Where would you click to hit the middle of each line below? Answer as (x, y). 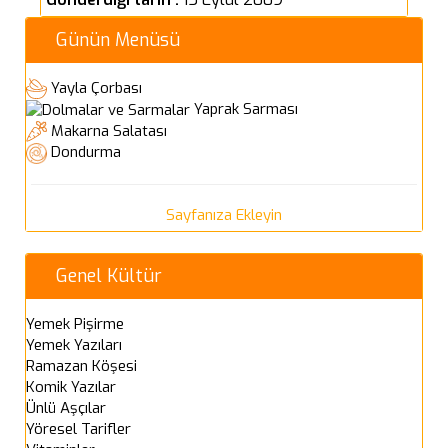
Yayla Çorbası (96, 87)
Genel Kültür (109, 275)
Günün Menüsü (118, 39)
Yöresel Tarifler (78, 428)
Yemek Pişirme (75, 323)
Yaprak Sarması (246, 109)
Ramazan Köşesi (81, 365)
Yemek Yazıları (74, 344)
